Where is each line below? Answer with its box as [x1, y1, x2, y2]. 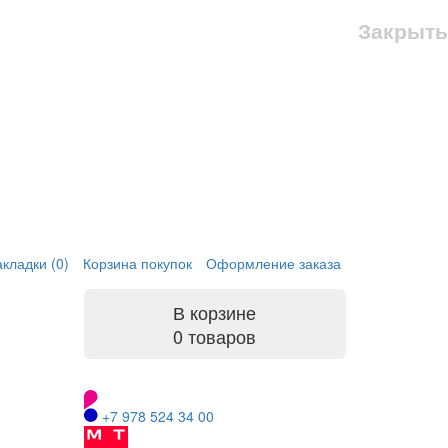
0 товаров [173, 323, 257, 350]
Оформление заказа [206, 253, 341, 273]
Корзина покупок [83, 253, 192, 273]
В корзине [173, 299, 257, 326]
